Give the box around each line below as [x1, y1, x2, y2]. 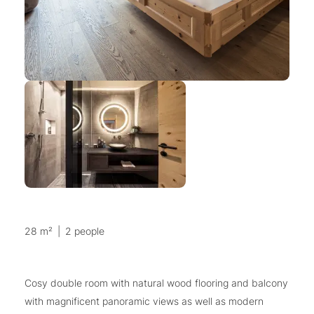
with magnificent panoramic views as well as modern [25, 295, 264, 307]
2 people [65, 225, 104, 237]
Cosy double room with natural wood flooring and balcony [25, 277, 288, 289]
